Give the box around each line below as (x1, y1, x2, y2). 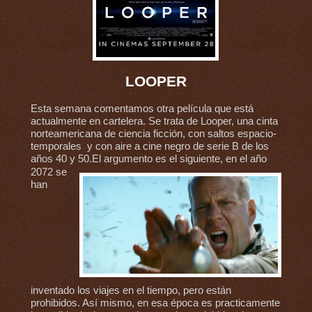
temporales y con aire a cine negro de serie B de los (30, 140, 269, 152)
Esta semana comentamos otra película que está (30, 102, 253, 114)
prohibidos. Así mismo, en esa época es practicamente (30, 297, 280, 309)
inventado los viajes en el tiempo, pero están (30, 285, 231, 297)
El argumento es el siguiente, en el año (91, 153, 267, 164)
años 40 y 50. (30, 153, 92, 164)
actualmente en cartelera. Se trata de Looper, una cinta (30, 115, 278, 127)
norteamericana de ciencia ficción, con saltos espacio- (30, 127, 276, 139)
